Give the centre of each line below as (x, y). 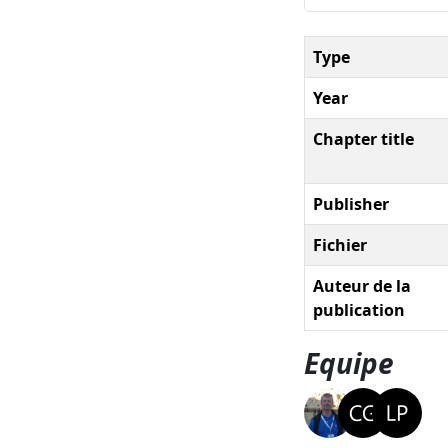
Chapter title (363, 138)
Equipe (349, 362)
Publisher (351, 203)
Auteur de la (362, 285)
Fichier (340, 244)
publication (359, 309)
